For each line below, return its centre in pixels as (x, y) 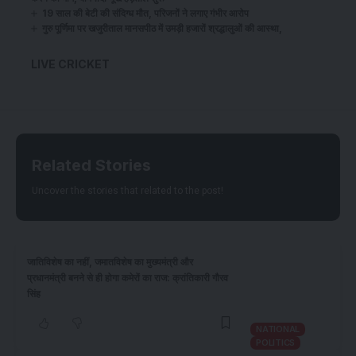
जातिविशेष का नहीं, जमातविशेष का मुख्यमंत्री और (110, 261)
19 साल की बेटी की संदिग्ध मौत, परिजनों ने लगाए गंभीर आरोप (145, 14)
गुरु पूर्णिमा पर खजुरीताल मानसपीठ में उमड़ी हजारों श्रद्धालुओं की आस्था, (162, 29)
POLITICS (275, 343)
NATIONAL (278, 329)
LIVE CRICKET (70, 64)
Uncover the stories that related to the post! (128, 191)
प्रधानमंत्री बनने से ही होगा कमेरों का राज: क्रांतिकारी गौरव (128, 277)
